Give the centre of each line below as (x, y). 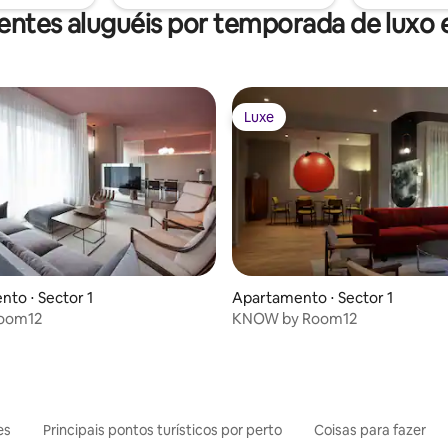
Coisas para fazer (370, 430)
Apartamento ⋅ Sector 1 (312, 298)
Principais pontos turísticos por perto (162, 430)
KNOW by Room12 (294, 319)
